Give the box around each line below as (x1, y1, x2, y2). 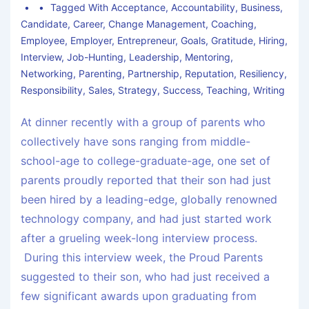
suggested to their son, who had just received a (21, 270, 270, 284)
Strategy (118, 84, 157, 97)
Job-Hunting (67, 51, 123, 63)
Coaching (211, 18, 254, 30)
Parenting (79, 68, 122, 80)
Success (163, 84, 201, 97)
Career (73, 18, 103, 30)
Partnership (128, 68, 179, 80)
